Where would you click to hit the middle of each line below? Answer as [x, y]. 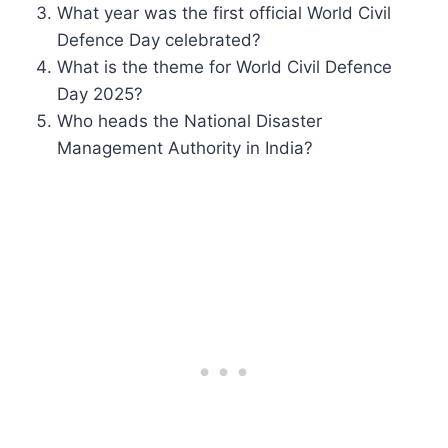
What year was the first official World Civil [224, 12]
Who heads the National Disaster [190, 120]
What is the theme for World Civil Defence [225, 66]
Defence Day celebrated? [159, 39]
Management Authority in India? [185, 147]
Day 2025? [100, 93]
